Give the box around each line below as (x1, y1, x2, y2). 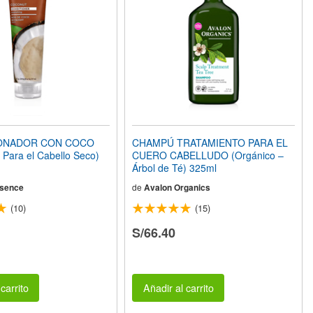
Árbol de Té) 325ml (132, 161, 217, 175)
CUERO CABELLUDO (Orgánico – (132, 148, 284, 162)
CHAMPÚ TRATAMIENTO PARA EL (132, 136, 289, 150)
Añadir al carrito (143, 280, 214, 296)
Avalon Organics (144, 181, 211, 194)
